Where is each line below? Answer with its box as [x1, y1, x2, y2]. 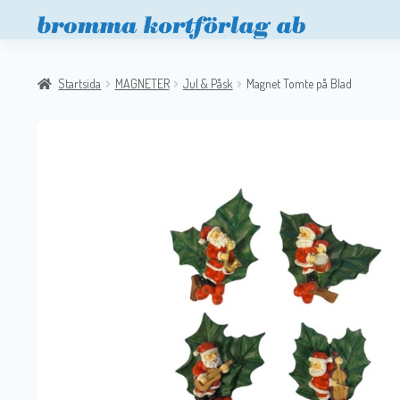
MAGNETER [114, 75, 170, 91]
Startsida [58, 75, 102, 91]
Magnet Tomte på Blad [246, 75, 352, 91]
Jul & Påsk [182, 75, 233, 91]
